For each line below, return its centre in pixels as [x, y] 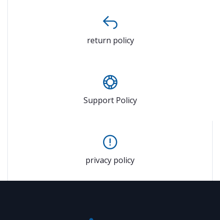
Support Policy [110, 100]
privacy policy [110, 160]
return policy [110, 40]
